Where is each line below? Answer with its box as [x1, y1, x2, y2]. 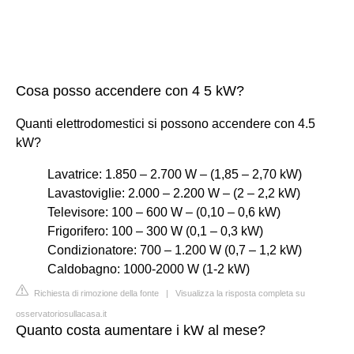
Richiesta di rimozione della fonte [32, 288, 159, 298]
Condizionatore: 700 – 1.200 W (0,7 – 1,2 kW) [47, 243, 302, 257]
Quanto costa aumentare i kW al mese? [16, 322, 265, 338]
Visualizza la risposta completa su [175, 288, 305, 298]
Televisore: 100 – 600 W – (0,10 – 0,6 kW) [47, 205, 281, 219]
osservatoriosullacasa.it [16, 308, 107, 318]
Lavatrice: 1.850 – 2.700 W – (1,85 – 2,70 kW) [47, 167, 302, 181]
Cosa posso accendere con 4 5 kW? [16, 82, 244, 99]
